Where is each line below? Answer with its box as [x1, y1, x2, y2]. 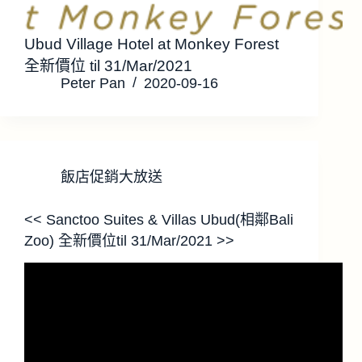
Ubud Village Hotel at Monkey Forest [24, 36, 279, 53]
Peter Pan [61, 75, 125, 92]
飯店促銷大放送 [61, 169, 162, 186]
